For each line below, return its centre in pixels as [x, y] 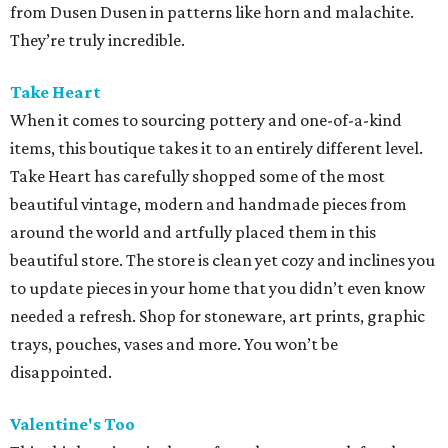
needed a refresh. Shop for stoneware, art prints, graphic [217, 316]
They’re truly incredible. [97, 40]
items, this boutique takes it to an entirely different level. [216, 148]
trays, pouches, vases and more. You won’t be [174, 344]
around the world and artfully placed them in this [193, 232]
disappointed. [61, 372]
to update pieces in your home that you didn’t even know [217, 288]
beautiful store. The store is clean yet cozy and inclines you [222, 260]
